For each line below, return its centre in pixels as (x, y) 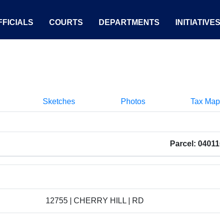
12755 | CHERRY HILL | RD (95, 201)
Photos (133, 101)
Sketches (59, 101)
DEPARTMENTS (129, 22)
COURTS (66, 22)
